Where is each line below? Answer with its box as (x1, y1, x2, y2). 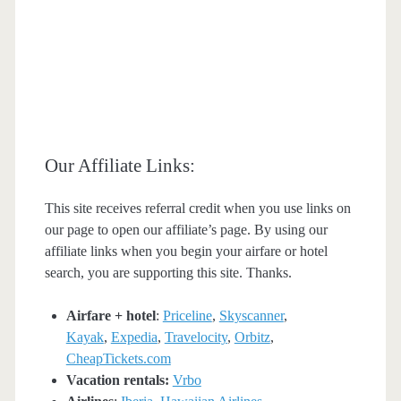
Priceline (162, 307, 212, 323)
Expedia (110, 328, 158, 345)
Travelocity (164, 328, 227, 345)
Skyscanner (218, 307, 284, 323)
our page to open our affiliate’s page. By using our (44, 221, 328, 237)
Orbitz (234, 328, 270, 345)
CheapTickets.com (65, 350, 171, 366)
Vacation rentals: (65, 371, 169, 388)
